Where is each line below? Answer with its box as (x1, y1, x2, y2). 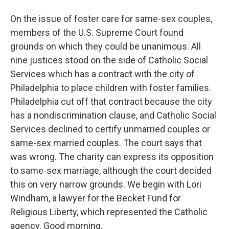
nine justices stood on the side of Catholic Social (10, 55, 208, 65)
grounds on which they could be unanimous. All (10, 41, 201, 52)
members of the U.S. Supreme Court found (10, 27, 184, 38)
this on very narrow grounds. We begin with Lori (10, 179, 201, 190)
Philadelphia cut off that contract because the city (10, 96, 212, 107)
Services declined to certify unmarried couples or (10, 124, 210, 134)
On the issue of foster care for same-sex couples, (10, 13, 212, 24)
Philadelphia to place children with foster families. (10, 82, 211, 93)
